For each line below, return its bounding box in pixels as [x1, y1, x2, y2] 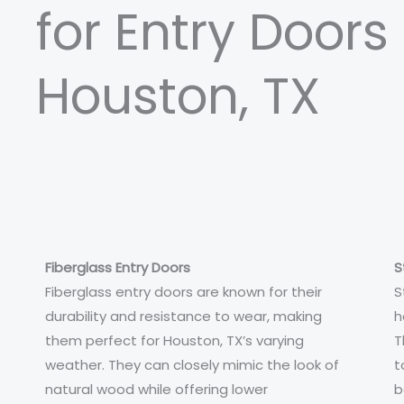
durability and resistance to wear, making [45, 307, 322, 326]
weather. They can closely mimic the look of [45, 355, 339, 374]
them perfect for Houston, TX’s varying [45, 331, 304, 350]
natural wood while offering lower [45, 380, 268, 399]
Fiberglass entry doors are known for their [45, 282, 322, 301]
